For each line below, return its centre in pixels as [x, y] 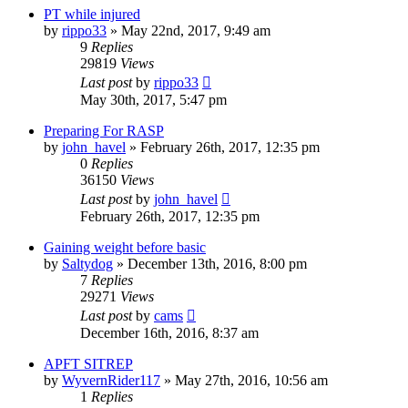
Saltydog [87, 263]
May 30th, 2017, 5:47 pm [153, 99]
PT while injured [92, 14]
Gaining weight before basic [125, 247]
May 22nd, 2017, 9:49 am [196, 30]
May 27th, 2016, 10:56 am [251, 380]
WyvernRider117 [111, 380]
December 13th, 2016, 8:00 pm [217, 263]
